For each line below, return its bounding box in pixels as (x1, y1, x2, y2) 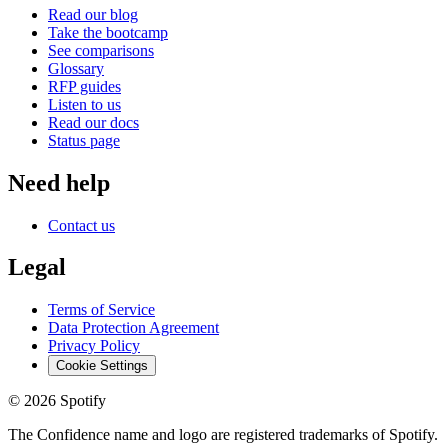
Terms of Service (48, 301, 155, 319)
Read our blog (48, 5, 138, 23)
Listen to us (48, 95, 121, 113)
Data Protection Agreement (48, 319, 219, 337)
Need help (8, 169, 110, 196)
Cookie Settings (56, 358, 148, 374)
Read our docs (48, 113, 139, 131)
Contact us (48, 216, 115, 234)
